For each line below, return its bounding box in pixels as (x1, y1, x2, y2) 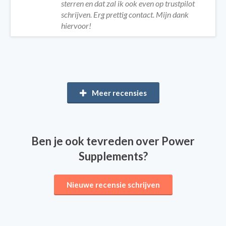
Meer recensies (91, 88, 147, 97)
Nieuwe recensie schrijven (66, 180, 160, 189)
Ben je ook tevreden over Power (31, 134, 195, 148)
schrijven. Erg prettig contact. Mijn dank (61, 10, 189, 19)
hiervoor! (61, 21, 91, 30)
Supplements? (78, 149, 148, 163)
